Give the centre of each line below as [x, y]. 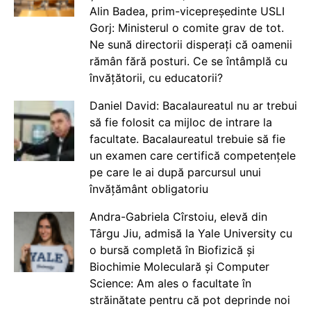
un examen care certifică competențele [192, 155]
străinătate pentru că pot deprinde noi [190, 300]
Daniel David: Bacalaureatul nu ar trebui [193, 105]
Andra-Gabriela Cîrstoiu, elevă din [178, 216]
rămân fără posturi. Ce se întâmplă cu [188, 61]
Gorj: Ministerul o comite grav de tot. [186, 27]
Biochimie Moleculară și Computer [179, 266]
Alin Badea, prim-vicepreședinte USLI [187, 11]
